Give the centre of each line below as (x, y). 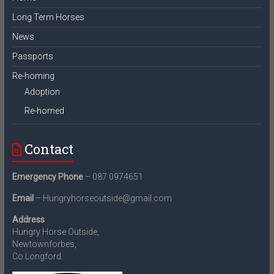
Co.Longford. (37, 257)
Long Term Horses (48, 17)
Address (28, 220)
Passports (32, 57)
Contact (49, 149)
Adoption (42, 92)
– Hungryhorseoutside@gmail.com (102, 198)
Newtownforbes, (44, 244)
